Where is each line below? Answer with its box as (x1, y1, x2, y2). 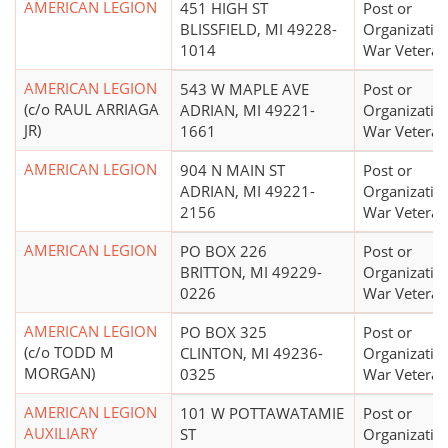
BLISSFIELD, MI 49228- (180, 19, 337, 40)
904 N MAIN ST (180, 160, 285, 181)
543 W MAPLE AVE (180, 79, 309, 100)
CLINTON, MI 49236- (180, 343, 323, 364)
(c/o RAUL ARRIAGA (24, 99, 159, 120)
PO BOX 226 (180, 241, 267, 262)
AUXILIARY (24, 423, 97, 444)
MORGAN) (24, 363, 95, 384)
